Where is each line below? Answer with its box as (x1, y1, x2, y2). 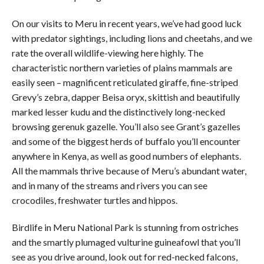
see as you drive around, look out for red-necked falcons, (12, 250, 237, 262)
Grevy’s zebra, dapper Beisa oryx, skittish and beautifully (12, 91, 240, 103)
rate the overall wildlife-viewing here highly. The (12, 47, 203, 58)
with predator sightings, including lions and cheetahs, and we (12, 32, 252, 44)
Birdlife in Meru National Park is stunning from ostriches (12, 221, 239, 233)
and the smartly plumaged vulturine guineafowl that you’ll (12, 236, 240, 247)
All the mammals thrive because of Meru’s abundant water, (12, 164, 246, 176)
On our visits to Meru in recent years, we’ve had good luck (12, 17, 242, 29)
